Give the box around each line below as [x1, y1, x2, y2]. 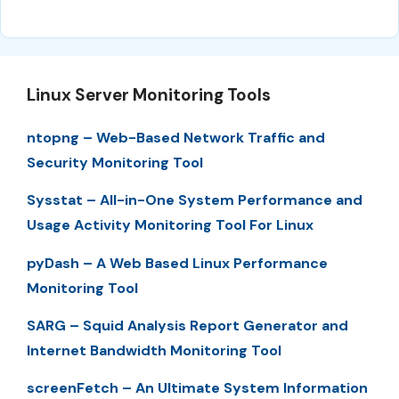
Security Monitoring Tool [27, 152, 203, 172]
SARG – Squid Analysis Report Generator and [27, 315, 348, 335]
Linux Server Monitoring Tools [27, 83, 271, 106]
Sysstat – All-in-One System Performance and [27, 191, 362, 210]
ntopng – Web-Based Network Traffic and [27, 127, 325, 147]
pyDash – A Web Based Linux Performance [27, 253, 328, 273]
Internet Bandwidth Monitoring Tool [27, 340, 281, 360]
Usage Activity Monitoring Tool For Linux [27, 216, 313, 235]
